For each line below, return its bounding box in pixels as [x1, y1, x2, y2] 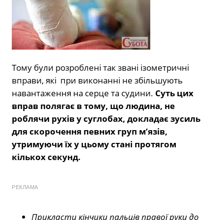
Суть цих [155, 87, 193, 99]
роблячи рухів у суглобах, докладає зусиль [12, 113, 200, 125]
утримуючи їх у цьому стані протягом [12, 138, 176, 150]
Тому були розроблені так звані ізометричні [12, 62, 189, 74]
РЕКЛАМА [12, 184, 38, 191]
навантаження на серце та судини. [12, 87, 155, 99]
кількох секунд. [12, 151, 81, 163]
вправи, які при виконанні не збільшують [12, 75, 183, 86]
